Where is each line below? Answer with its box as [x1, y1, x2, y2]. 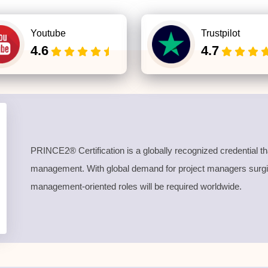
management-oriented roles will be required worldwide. [31, 181, 246, 191]
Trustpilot [201, 28, 240, 38]
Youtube [31, 28, 66, 38]
